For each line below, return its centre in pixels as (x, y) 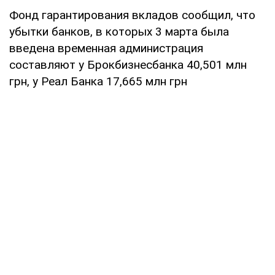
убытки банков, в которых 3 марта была (119, 31)
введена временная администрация (106, 48)
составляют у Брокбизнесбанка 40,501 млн (128, 64)
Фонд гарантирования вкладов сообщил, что (132, 15)
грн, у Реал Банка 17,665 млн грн (98, 81)
